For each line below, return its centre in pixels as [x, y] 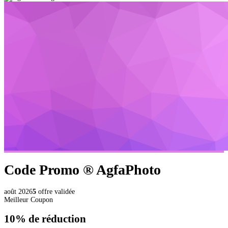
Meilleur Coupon [28, 200]
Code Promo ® [49, 170]
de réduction [57, 219]
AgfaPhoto [129, 170]
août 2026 [18, 192]
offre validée [56, 192]
